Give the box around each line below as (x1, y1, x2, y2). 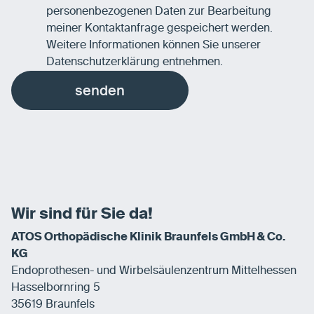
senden (75, 81, 125, 100)
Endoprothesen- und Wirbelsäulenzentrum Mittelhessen (11, 265, 296, 277)
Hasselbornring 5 (11, 282, 100, 294)
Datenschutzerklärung (46, 57, 160, 69)
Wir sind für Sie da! (11, 207, 153, 223)
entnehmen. (160, 57, 223, 69)
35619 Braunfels (11, 299, 95, 310)
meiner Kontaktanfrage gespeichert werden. (46, 23, 273, 35)
